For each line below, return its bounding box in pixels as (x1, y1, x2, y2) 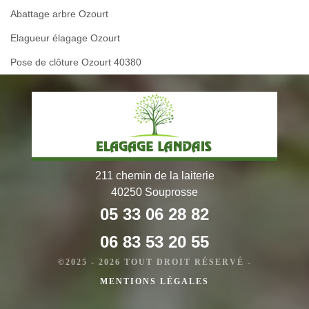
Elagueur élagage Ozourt (10, 32, 120, 43)
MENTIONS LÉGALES (100, 276, 209, 286)
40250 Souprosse (111, 186, 198, 198)
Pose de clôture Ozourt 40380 (10, 56, 141, 68)
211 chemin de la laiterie (94, 169, 215, 181)
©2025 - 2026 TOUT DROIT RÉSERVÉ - (57, 257, 252, 267)
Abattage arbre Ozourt (10, 8, 108, 19)
